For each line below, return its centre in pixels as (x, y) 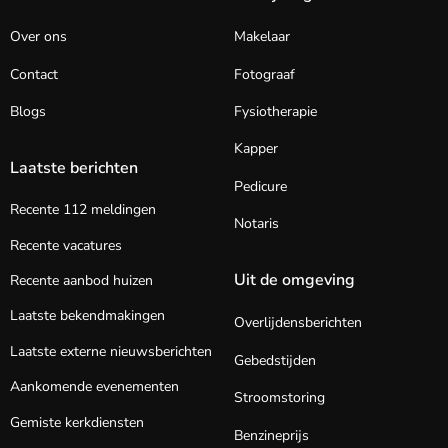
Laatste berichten (74, 168)
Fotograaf (264, 74)
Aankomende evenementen (94, 387)
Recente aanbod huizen (81, 281)
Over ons (38, 37)
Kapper (256, 149)
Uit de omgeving (294, 280)
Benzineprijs (271, 435)
